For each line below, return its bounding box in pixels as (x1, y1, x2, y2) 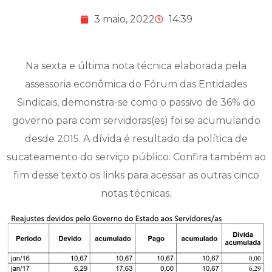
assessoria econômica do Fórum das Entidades (25, 78, 247, 90)
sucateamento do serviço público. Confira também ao (6, 151, 266, 163)
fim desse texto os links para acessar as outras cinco (13, 169, 259, 182)
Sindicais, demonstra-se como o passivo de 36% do (16, 97, 256, 109)
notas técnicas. (101, 188, 171, 200)
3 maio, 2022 (93, 13, 155, 25)
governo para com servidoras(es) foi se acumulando (12, 115, 260, 127)
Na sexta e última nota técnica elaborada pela (25, 60, 246, 72)
